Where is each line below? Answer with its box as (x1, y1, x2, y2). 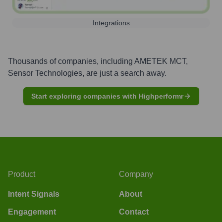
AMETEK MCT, (134, 56, 188, 65)
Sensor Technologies (8, 68, 82, 77)
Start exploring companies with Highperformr (31, 92, 183, 100)
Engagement (8, 207, 56, 216)
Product (8, 169, 35, 178)
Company (119, 169, 153, 178)
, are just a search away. (82, 68, 166, 77)
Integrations (92, 18, 130, 27)
